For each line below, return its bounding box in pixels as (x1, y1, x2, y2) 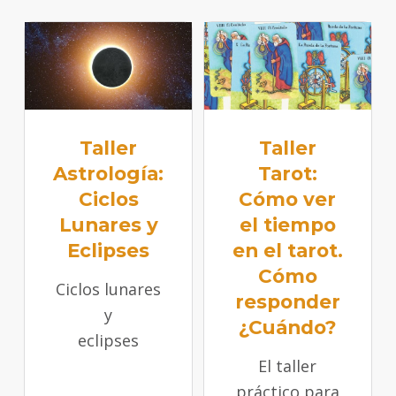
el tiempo (239, 212, 336, 236)
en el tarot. (232, 238, 343, 262)
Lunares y (58, 212, 158, 236)
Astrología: (53, 161, 164, 185)
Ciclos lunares (56, 278, 162, 300)
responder (234, 289, 340, 313)
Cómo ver (239, 187, 337, 210)
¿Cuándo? (238, 315, 337, 339)
